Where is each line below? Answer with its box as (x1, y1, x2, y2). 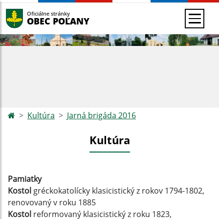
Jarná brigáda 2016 (67, 110, 136, 121)
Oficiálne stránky (27, 10, 70, 17)
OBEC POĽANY (27, 15, 89, 27)
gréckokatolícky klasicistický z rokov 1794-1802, (33, 185, 204, 196)
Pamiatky (8, 174, 42, 184)
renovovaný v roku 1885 (8, 197, 96, 208)
